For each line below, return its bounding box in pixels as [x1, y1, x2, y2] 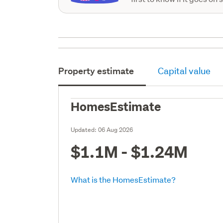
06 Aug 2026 [98, 125, 133, 134]
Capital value [158, 65, 211, 77]
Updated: [71, 125, 99, 134]
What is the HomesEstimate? [71, 174, 176, 185]
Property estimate [58, 65, 134, 77]
